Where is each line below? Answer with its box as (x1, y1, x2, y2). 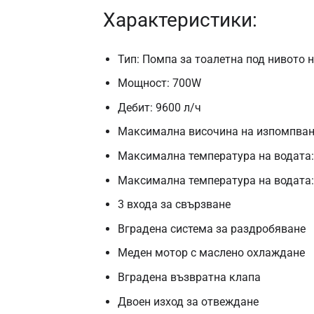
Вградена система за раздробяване (117, 221, 306, 235)
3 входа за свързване (117, 198, 231, 212)
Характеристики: (103, 8, 257, 32)
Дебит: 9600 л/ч (117, 100, 201, 114)
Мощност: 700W (117, 76, 201, 90)
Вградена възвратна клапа (117, 270, 261, 284)
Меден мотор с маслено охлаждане (117, 246, 305, 260)
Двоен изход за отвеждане (117, 294, 259, 308)
